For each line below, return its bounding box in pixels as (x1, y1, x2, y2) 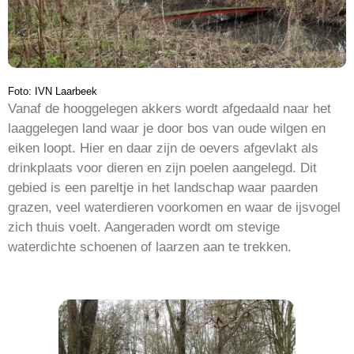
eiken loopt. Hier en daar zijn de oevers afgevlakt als (8, 141, 318, 156)
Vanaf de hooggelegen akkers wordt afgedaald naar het (8, 101, 331, 117)
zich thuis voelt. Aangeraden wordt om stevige (8, 220, 280, 235)
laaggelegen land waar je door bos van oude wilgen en (8, 121, 326, 137)
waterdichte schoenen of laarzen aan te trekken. (8, 239, 292, 255)
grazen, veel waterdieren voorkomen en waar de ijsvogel (8, 200, 341, 216)
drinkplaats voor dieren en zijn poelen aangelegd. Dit (8, 160, 317, 176)
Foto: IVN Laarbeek (8, 85, 97, 98)
